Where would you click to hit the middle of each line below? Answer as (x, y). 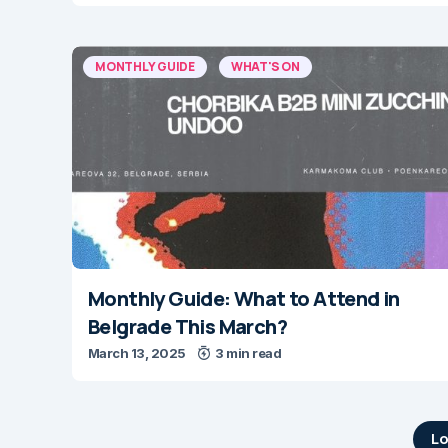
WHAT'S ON (265, 67)
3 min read (248, 353)
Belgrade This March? (187, 327)
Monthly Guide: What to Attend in (244, 299)
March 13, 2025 (137, 353)
